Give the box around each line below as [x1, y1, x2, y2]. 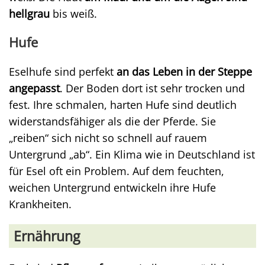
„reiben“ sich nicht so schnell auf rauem [9, 131, 207, 145]
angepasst [9, 81, 60, 95]
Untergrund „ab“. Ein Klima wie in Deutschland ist [9, 147, 255, 161]
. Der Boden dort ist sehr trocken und [60, 81, 245, 95]
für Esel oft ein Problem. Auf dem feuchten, [9, 164, 224, 178]
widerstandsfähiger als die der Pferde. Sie [9, 114, 216, 128]
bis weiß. [50, 7, 97, 21]
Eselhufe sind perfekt [9, 64, 117, 79]
